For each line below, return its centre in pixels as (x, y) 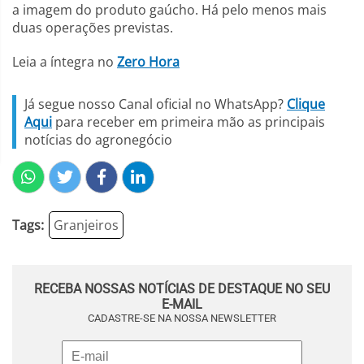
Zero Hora (148, 62)
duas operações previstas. (93, 28)
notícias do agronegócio (98, 140)
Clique (306, 104)
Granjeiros (86, 225)
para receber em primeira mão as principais (188, 122)
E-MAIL (182, 304)
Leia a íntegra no (65, 62)
